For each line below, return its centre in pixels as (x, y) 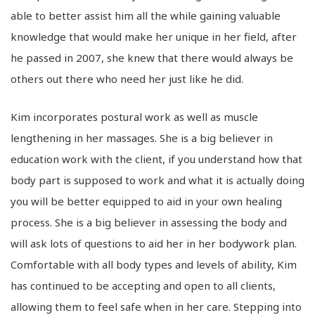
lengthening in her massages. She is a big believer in (142, 137)
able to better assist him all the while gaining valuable (146, 15)
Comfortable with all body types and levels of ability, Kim (154, 264)
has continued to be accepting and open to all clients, (143, 285)
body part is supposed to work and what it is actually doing (157, 180)
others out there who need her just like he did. (127, 78)
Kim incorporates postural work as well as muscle (134, 116)
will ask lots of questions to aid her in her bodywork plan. (154, 243)
